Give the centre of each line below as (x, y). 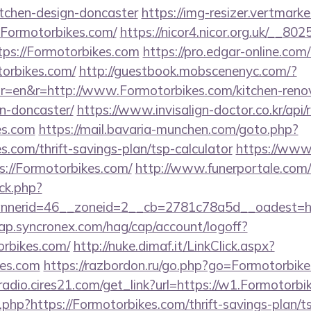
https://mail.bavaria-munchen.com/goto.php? (168, 129)
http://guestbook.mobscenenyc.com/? (188, 71)
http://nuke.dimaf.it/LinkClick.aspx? (174, 246)
